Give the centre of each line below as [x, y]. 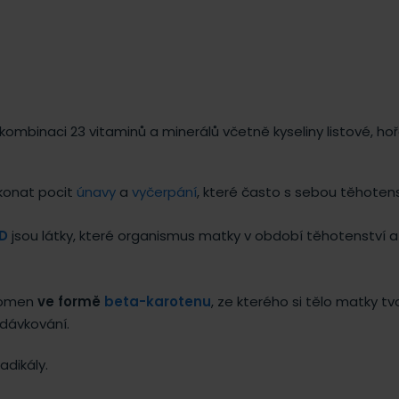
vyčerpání [164, 191]
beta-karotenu [158, 301]
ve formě [71, 301]
